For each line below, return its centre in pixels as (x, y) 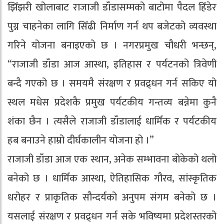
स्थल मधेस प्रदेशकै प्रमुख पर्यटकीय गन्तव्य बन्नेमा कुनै (112, 102)
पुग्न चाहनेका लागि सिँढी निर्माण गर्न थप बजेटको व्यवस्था (112, 26)
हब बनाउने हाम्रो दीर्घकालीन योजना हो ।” (81, 140)
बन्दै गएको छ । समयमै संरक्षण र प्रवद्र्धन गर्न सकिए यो (112, 83)
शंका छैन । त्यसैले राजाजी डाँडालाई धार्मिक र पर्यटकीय (112, 121)
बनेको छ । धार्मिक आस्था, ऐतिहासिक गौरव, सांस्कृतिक (112, 178)
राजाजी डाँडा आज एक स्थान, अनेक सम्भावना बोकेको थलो (112, 159)
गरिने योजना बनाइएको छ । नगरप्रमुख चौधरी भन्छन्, (112, 45)
